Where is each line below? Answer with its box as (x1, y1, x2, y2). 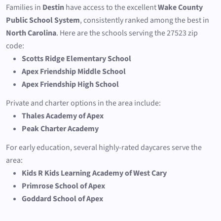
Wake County (158, 1, 203, 13)
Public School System (6, 14, 80, 26)
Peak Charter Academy (22, 123, 99, 134)
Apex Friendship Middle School (22, 66, 126, 77)
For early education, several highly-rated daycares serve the (6, 142, 202, 153)
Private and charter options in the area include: (6, 97, 161, 109)
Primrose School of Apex (22, 180, 105, 191)
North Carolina (6, 27, 56, 38)
